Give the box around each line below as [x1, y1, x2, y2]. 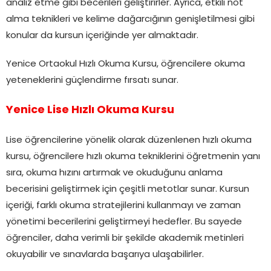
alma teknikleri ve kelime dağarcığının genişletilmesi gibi [6, 15, 255, 24]
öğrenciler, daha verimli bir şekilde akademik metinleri [6, 233, 244, 243]
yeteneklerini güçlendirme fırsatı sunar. [6, 76, 178, 85]
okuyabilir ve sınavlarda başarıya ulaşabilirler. [6, 250, 204, 260]
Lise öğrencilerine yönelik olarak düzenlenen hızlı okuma [6, 135, 252, 145]
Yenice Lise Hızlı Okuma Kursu [6, 104, 174, 116]
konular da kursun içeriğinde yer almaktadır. [6, 31, 198, 41]
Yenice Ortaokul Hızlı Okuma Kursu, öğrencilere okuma [6, 59, 245, 69]
